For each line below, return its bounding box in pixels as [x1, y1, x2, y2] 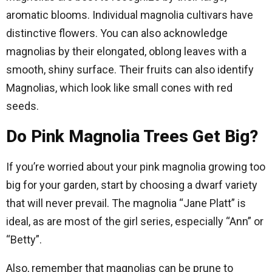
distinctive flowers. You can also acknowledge [6, 27, 228, 40]
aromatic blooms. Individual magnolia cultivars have [6, 8, 253, 22]
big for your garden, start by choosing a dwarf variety [6, 178, 257, 192]
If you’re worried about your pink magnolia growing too [6, 160, 265, 174]
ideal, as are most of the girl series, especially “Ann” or [6, 215, 263, 228]
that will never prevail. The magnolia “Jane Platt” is [6, 197, 246, 210]
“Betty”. [6, 233, 42, 246]
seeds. [6, 100, 39, 113]
